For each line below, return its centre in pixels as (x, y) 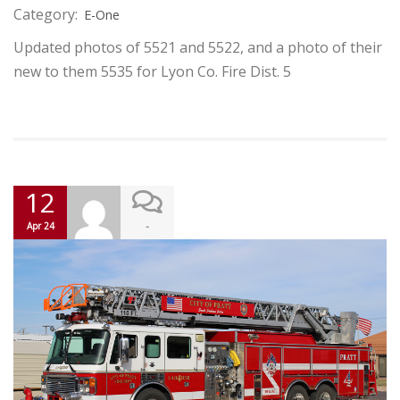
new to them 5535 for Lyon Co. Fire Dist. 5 (152, 71)
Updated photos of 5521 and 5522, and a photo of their (198, 47)
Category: (46, 14)
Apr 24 (40, 225)
